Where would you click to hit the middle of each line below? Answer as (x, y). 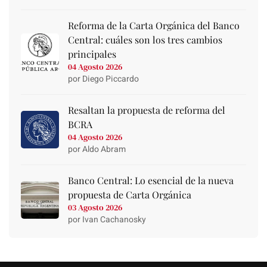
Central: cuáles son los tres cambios (145, 40)
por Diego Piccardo (103, 79)
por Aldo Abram (97, 150)
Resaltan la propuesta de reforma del (146, 110)
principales (92, 54)
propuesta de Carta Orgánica (129, 195)
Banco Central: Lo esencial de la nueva (150, 181)
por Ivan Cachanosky (107, 220)
